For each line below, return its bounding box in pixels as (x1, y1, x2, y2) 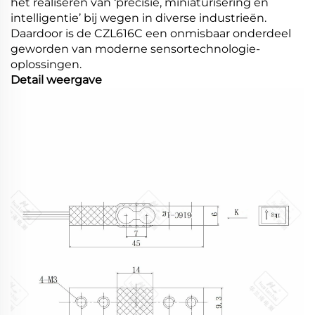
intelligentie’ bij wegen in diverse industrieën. (11, 11, 266, 25)
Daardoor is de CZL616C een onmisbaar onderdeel (11, 26, 291, 40)
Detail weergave (11, 72, 102, 86)
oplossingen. (11, 57, 82, 71)
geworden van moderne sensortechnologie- (11, 41, 260, 56)
